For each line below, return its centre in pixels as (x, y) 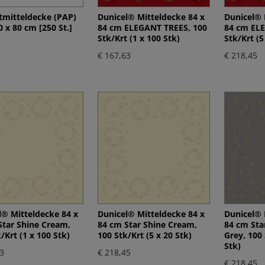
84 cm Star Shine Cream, (147, 224)
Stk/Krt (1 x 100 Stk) (138, 38)
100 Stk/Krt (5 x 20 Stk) (144, 235)
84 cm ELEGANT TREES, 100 (152, 27)
